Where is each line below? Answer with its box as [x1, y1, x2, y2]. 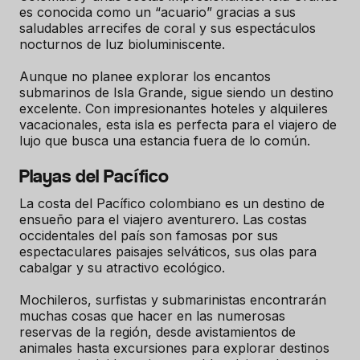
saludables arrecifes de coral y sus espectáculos [19, 20, 316, 37]
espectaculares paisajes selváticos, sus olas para [19, 243, 317, 260]
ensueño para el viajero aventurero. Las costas [19, 211, 307, 228]
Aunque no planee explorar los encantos [19, 68, 271, 85]
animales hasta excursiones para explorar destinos [19, 340, 329, 357]
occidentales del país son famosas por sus [19, 227, 278, 244]
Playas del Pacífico [19, 165, 174, 188]
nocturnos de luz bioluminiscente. [19, 36, 225, 53]
